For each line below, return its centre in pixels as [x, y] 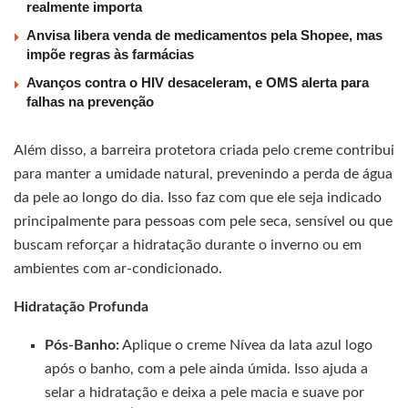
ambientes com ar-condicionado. [118, 269]
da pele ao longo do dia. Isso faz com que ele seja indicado [198, 198]
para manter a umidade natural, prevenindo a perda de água [203, 174]
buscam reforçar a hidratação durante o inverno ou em [188, 245]
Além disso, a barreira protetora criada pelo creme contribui [204, 151]
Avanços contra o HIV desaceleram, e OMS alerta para [198, 83]
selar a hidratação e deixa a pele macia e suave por [205, 393]
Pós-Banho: [82, 346]
